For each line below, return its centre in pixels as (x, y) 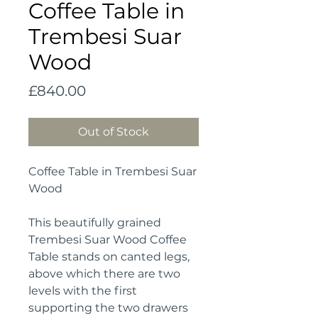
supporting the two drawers (108, 308)
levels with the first (83, 291)
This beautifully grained (95, 223)
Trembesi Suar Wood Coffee (108, 240)
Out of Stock (114, 132)
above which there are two (104, 274)
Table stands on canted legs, (109, 257)
